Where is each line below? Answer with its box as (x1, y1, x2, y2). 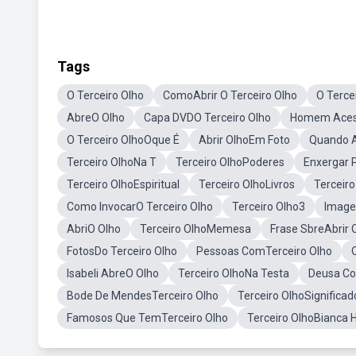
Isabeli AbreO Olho (67, 267, 159, 280)
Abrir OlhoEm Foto (199, 133, 290, 146)
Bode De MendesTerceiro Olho (67, 289, 219, 302)
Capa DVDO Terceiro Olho (144, 111, 271, 124)
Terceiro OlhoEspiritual (67, 178, 180, 191)
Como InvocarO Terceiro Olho (67, 200, 213, 213)
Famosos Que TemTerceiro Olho (67, 311, 228, 324)
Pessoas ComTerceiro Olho (196, 245, 332, 257)
